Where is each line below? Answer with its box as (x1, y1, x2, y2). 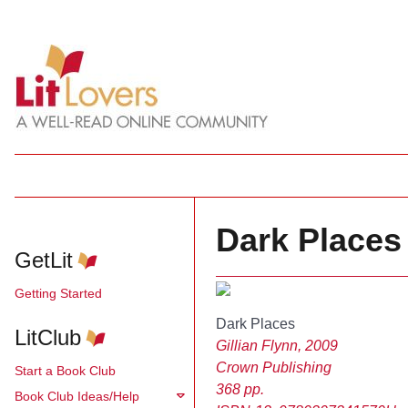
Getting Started (15, 285, 102, 301)
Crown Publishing (215, 360, 331, 375)
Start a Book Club (15, 362, 116, 378)
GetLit (15, 248, 73, 272)
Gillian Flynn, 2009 (215, 338, 338, 353)
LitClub (15, 325, 81, 350)
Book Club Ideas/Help (15, 388, 139, 403)
